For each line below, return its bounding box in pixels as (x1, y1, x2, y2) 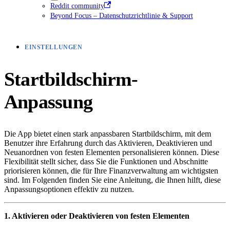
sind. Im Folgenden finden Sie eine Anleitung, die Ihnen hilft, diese (4, 175, 221, 184)
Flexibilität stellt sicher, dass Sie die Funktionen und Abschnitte (4, 157, 208, 166)
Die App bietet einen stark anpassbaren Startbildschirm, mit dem (4, 129, 211, 138)
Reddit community (50, 1, 104, 10)
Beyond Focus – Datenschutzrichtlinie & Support (50, 11, 193, 20)
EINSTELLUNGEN (25, 44, 83, 51)
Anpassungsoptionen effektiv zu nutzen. (4, 184, 134, 194)
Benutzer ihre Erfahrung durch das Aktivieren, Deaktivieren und (4, 138, 212, 147)
